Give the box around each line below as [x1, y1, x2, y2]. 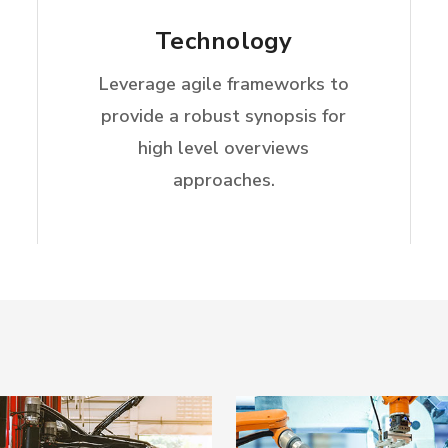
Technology [155, 25, 293, 57]
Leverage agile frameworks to [98, 72, 349, 96]
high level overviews [138, 136, 310, 160]
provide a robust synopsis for [101, 104, 347, 128]
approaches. [172, 168, 275, 192]
